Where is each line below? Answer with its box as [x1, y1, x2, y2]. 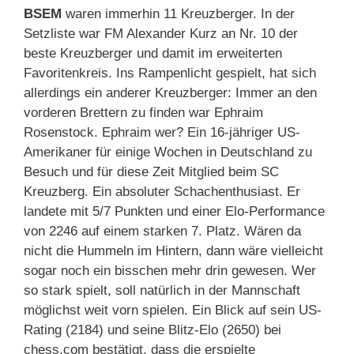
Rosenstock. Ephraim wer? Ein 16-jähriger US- [24, 125, 300, 141]
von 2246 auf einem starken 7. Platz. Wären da [24, 224, 301, 239]
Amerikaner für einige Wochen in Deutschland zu [24, 145, 312, 160]
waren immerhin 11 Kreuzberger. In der [62, 6, 295, 22]
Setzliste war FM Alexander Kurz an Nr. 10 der [24, 26, 298, 42]
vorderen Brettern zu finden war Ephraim [24, 105, 263, 121]
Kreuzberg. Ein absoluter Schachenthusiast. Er [24, 184, 300, 200]
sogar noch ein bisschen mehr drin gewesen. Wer [24, 263, 316, 279]
